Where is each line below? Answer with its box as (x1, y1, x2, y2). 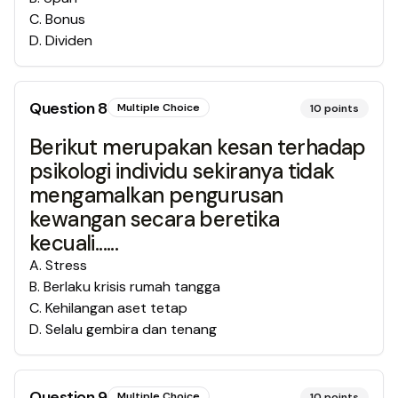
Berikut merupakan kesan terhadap (29, 133, 366, 161)
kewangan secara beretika (29, 205, 280, 233)
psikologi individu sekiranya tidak (29, 157, 335, 185)
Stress (45, 256, 87, 275)
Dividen (45, 31, 92, 50)
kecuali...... (29, 229, 119, 257)
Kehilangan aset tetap (45, 298, 187, 317)
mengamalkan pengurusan (29, 181, 283, 209)
